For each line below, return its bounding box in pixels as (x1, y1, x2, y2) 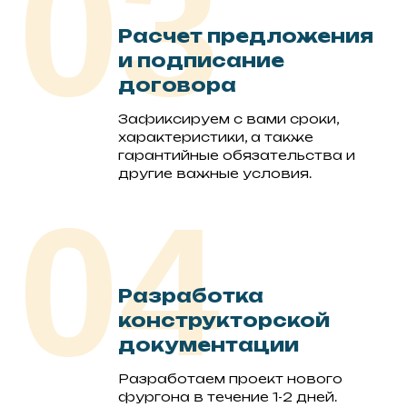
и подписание (118, 49, 284, 73)
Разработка (118, 284, 263, 308)
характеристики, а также (118, 129, 313, 145)
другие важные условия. (118, 165, 312, 182)
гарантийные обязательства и (118, 147, 355, 164)
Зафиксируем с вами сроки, (118, 111, 339, 127)
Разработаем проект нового (118, 371, 342, 387)
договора (118, 74, 236, 97)
